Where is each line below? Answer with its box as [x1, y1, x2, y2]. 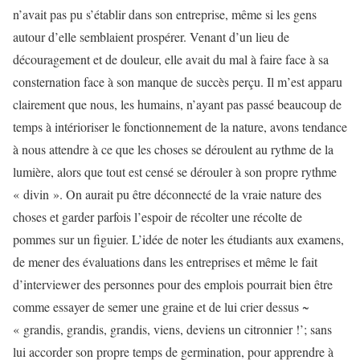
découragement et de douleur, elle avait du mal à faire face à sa [13, 51, 329, 67]
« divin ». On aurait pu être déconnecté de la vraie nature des [13, 186, 321, 202]
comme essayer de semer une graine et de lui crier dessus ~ [13, 298, 309, 315]
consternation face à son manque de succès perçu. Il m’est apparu [13, 73, 342, 90]
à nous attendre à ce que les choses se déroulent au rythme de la [13, 141, 333, 157]
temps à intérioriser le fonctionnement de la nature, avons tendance [13, 118, 347, 135]
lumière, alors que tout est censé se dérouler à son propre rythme [13, 163, 337, 180]
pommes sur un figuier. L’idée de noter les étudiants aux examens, [13, 231, 344, 247]
